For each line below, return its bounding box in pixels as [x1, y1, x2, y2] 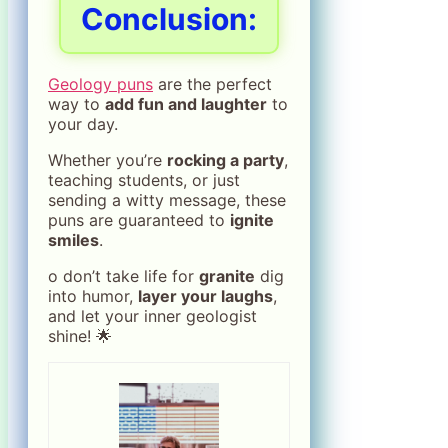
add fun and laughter [105, 94, 267, 115]
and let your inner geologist [48, 306, 257, 327]
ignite [230, 210, 274, 231]
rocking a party [167, 150, 284, 171]
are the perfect [153, 74, 272, 95]
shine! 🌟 [48, 326, 112, 347]
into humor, [48, 286, 138, 307]
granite [199, 266, 255, 287]
